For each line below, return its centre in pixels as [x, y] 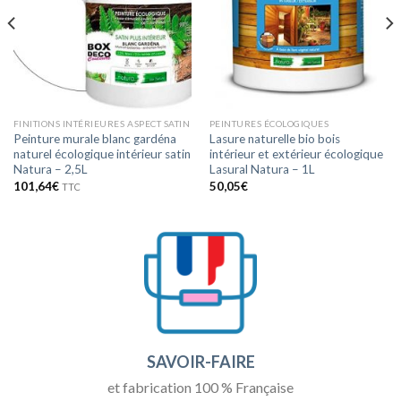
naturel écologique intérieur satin [102, 154]
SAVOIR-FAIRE [200, 362]
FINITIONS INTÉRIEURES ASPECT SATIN [102, 124]
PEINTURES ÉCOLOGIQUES [269, 124]
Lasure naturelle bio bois [274, 139]
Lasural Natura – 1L [262, 170]
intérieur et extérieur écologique [296, 154]
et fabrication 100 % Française [200, 387]
